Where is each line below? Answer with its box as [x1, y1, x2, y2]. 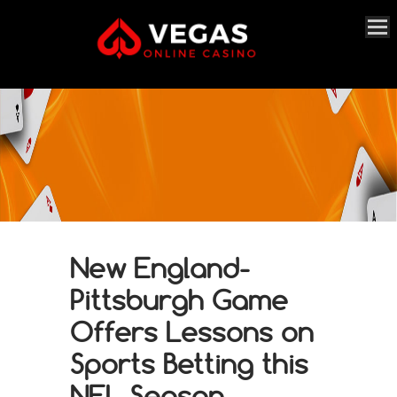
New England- [70, 250, 250, 285]
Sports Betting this [70, 346, 308, 381]
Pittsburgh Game [70, 282, 288, 317]
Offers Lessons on [70, 314, 314, 349]
